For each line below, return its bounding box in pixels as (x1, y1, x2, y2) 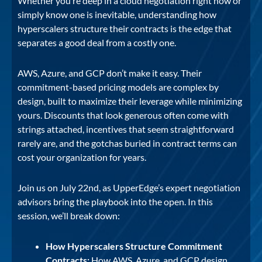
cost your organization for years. (18, 151, 146, 163)
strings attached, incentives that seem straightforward (18, 123, 234, 135)
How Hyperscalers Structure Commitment (46, 240, 222, 251)
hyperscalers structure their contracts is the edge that (18, 22, 232, 34)
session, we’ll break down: (18, 209, 120, 221)
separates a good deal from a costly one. (18, 36, 176, 48)
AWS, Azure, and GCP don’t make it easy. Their (18, 67, 202, 78)
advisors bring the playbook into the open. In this (18, 195, 213, 207)
